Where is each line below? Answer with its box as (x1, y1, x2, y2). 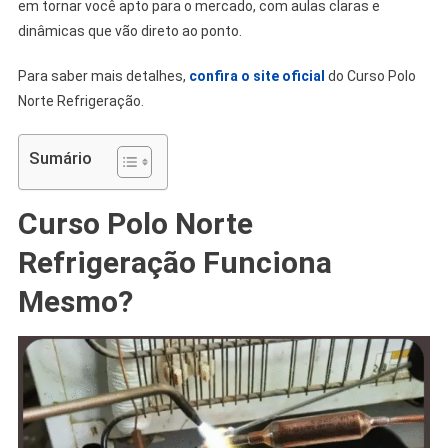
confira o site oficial (188, 67, 325, 84)
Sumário (28, 147, 92, 168)
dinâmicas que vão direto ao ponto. (17, 22, 242, 39)
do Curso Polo (327, 67, 416, 84)
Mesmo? (17, 283, 133, 319)
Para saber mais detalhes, (17, 67, 186, 84)
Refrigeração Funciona (17, 244, 332, 280)
